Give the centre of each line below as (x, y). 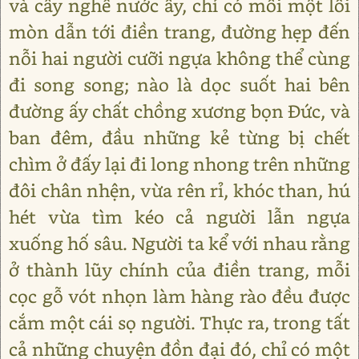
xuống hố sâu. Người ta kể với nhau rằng (179, 243)
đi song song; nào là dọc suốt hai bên (179, 85)
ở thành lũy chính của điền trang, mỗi (179, 270)
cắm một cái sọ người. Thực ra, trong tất (179, 323)
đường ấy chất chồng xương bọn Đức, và (179, 111)
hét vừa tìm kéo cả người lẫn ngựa (179, 217)
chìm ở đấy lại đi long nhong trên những (179, 164)
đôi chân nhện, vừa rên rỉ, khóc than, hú (179, 190)
